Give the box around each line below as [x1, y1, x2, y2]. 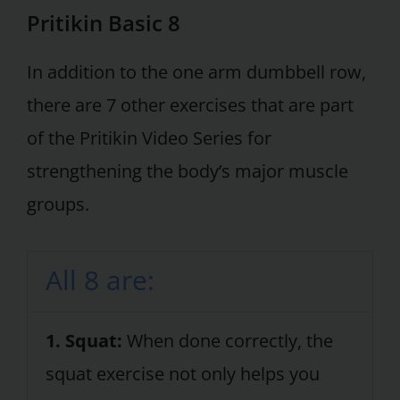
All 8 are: [45, 262, 154, 299]
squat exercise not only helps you [45, 362, 320, 387]
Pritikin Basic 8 [27, 7, 180, 37]
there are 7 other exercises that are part [27, 92, 354, 117]
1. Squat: [45, 329, 122, 354]
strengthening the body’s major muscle [27, 158, 348, 183]
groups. [27, 191, 89, 216]
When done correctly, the [121, 329, 333, 354]
